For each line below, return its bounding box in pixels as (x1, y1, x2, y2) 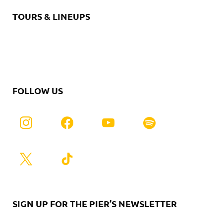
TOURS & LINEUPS (12, 10, 90, 22)
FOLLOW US (12, 84, 63, 96)
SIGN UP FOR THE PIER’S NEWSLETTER (12, 197, 177, 209)
